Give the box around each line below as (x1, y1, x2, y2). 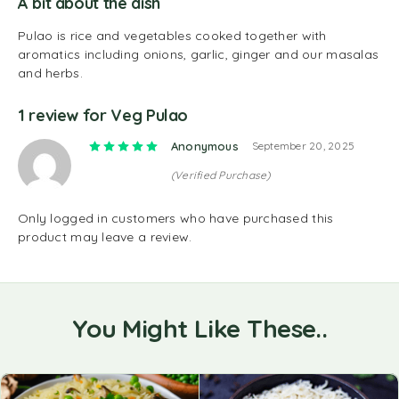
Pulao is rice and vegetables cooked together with (18, 28, 327, 44)
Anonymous (171, 139, 239, 153)
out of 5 (206, 138, 259, 154)
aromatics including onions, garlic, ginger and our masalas (18, 46, 379, 62)
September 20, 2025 (251, 139, 355, 152)
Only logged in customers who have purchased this (18, 210, 334, 226)
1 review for (18, 105, 111, 126)
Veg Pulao (110, 105, 189, 126)
